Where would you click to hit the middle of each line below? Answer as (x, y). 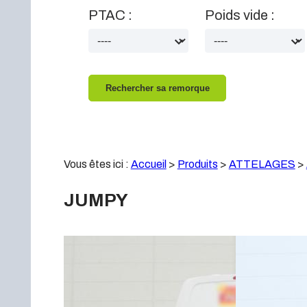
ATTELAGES (262, 164)
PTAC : (111, 15)
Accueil (148, 164)
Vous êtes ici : (97, 164)
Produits (197, 164)
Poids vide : (240, 15)
